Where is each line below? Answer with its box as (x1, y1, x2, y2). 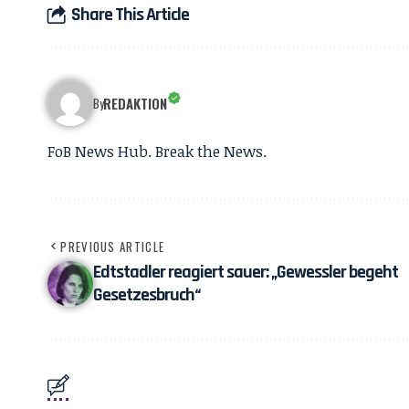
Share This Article (71, 2, 189, 26)
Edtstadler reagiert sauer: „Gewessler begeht (93, 260, 398, 284)
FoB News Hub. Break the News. (47, 141, 267, 162)
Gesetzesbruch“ (93, 283, 200, 307)
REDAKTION (103, 93, 168, 113)
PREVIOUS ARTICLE (60, 237, 165, 256)
